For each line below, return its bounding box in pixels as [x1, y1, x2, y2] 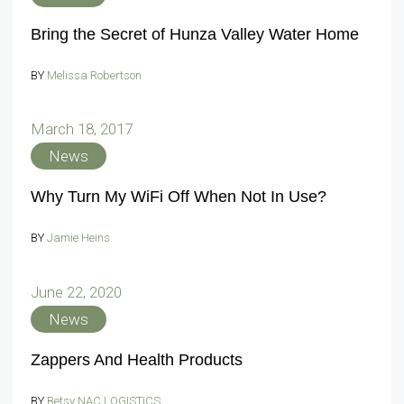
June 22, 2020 [31, 282, 122, 301]
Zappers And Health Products [31, 350, 243, 369]
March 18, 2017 [31, 120, 133, 139]
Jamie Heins [47, 231, 110, 245]
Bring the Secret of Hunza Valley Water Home [31, 24, 359, 43]
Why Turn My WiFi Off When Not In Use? [31, 188, 326, 207]
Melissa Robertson [47, 68, 142, 82]
